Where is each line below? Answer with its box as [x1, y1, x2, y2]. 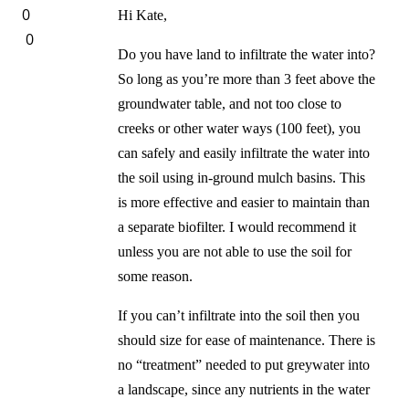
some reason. [117, 268, 193, 285]
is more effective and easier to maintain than [117, 194, 370, 211]
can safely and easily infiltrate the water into [117, 145, 370, 162]
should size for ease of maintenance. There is [117, 332, 375, 349]
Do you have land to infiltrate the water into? [117, 47, 375, 63]
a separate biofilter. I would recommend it [117, 219, 356, 236]
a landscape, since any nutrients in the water [117, 382, 370, 398]
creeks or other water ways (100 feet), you [117, 121, 361, 137]
